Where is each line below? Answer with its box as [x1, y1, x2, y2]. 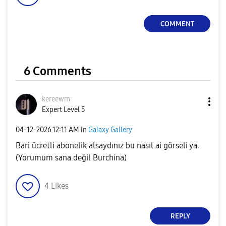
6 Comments [24, 64, 91, 79]
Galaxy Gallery [88, 125, 132, 134]
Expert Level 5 [42, 105, 85, 115]
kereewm [42, 95, 70, 104]
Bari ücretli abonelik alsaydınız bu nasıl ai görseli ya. [16, 141, 199, 151]
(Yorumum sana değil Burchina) [16, 153, 127, 163]
